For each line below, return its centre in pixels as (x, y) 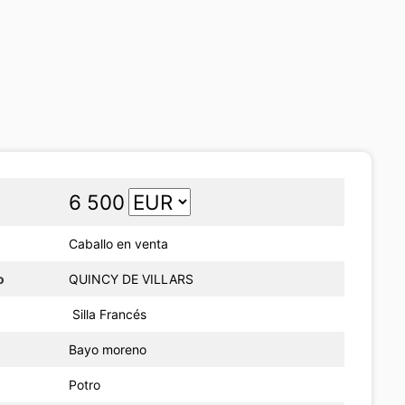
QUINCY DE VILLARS (132, 278)
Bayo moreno (108, 349)
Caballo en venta (119, 243)
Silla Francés (108, 314)
